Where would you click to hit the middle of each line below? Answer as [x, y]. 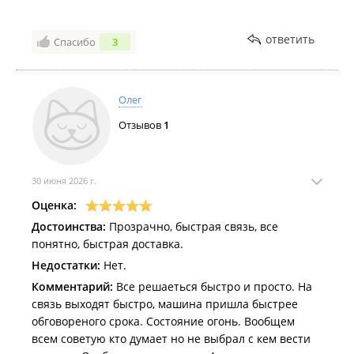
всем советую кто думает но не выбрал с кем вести [171, 339]
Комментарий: [72, 286]
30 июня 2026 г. [64, 181]
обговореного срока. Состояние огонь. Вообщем [163, 321]
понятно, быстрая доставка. [107, 244]
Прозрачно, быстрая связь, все [192, 226]
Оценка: [54, 205]
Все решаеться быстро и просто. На [213, 286]
